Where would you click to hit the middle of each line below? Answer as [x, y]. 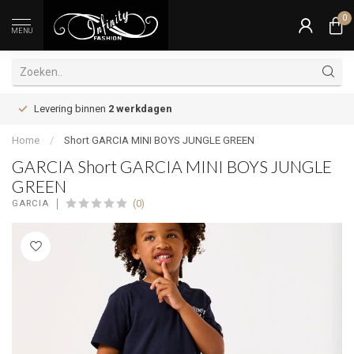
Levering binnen [71, 109]
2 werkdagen [140, 109]
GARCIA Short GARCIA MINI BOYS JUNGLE [172, 166]
